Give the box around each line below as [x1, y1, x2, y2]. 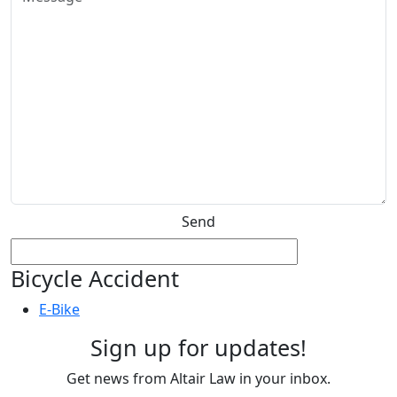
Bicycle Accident [11, 262, 179, 293]
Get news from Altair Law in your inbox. [66, 368, 331, 388]
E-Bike [39, 299, 80, 319]
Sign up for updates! [90, 331, 307, 362]
